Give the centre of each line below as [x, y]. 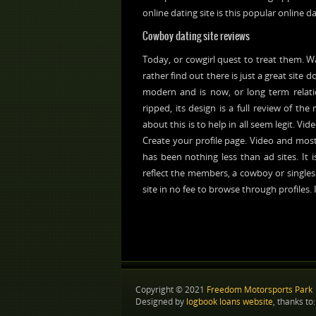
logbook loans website [230, 302]
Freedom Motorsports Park [260, 290]
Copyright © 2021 [171, 290]
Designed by [161, 302]
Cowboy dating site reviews [196, 36]
